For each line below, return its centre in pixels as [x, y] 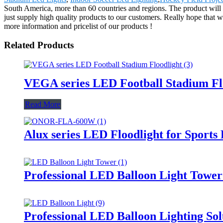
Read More [43, 104]
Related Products [39, 45]
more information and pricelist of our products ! [78, 26]
